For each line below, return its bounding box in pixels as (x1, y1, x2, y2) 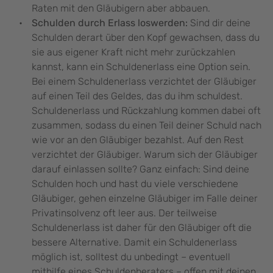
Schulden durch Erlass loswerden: (32, 17, 188, 29)
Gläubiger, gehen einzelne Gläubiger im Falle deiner (32, 193, 258, 205)
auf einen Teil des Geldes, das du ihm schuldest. (32, 90, 243, 102)
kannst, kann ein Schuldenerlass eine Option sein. (32, 61, 250, 73)
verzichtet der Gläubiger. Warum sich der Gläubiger (32, 149, 258, 161)
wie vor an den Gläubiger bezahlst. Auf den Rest (32, 134, 244, 146)
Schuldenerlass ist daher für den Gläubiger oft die (32, 222, 252, 234)
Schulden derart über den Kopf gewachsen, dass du (32, 32, 260, 44)
